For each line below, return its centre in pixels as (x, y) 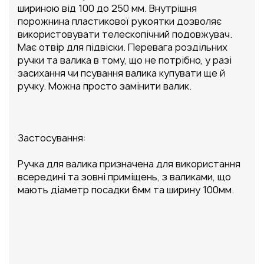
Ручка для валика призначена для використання (129, 164)
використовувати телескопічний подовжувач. (125, 34)
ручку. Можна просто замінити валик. (105, 86)
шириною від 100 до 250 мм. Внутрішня (107, 8)
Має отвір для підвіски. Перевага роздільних (123, 47)
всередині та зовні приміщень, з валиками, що (124, 176)
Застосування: (52, 138)
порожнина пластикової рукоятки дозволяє (120, 21)
